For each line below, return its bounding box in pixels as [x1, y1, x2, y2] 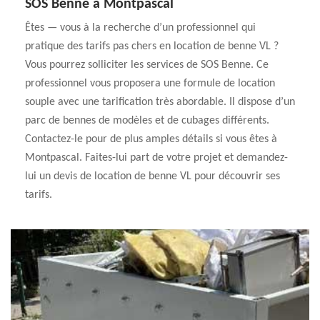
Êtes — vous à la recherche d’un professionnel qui [25, 22, 256, 34]
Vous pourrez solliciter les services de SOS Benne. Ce [25, 59, 269, 71]
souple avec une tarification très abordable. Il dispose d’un [25, 96, 295, 108]
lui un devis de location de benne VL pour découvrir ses [25, 171, 280, 182]
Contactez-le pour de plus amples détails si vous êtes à [25, 134, 277, 145]
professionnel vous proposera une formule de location [25, 78, 275, 89]
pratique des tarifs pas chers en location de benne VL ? [25, 41, 279, 52]
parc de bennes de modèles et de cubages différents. [25, 115, 269, 126]
